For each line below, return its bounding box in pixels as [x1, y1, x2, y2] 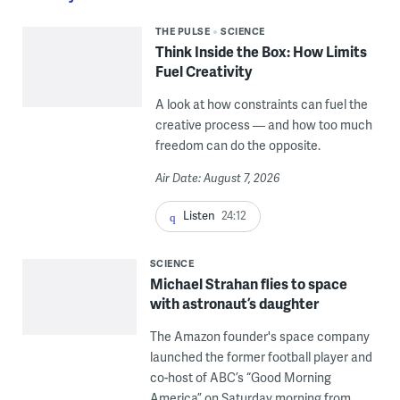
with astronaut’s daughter [149, 292, 319, 313]
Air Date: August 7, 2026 [154, 170, 279, 187]
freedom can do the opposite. [154, 137, 321, 154]
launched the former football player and [149, 347, 372, 365]
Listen [182, 207, 215, 224]
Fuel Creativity [154, 61, 252, 82]
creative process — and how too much [154, 116, 372, 134]
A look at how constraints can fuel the [154, 96, 368, 113]
